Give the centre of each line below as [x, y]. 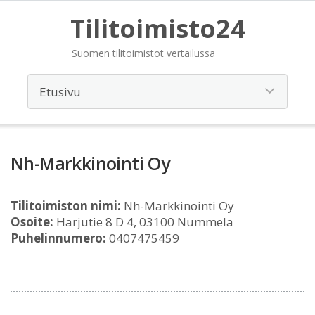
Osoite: [32, 222]
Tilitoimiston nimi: [66, 206]
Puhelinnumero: [58, 238]
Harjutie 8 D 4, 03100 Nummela [143, 222]
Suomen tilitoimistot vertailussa [143, 53]
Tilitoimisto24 [157, 28]
